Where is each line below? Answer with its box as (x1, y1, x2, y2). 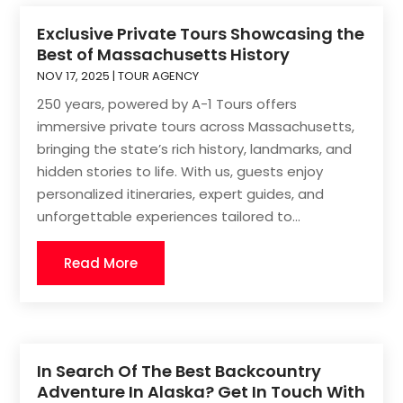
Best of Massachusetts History (37, 42, 291, 66)
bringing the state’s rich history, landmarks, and (37, 139, 353, 158)
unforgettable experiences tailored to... (37, 206, 301, 226)
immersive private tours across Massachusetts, (37, 116, 355, 136)
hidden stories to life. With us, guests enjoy (37, 161, 324, 181)
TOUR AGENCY (118, 67, 200, 85)
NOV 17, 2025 (37, 67, 111, 85)
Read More (64, 253, 139, 273)
